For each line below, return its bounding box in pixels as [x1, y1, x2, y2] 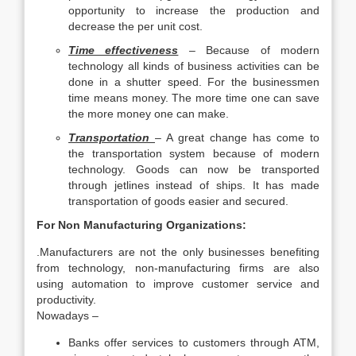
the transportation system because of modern [68, 147, 319, 160]
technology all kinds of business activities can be [68, 60, 319, 72]
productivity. [37, 293, 96, 306]
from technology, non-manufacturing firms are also [37, 261, 319, 274]
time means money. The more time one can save [68, 91, 319, 104]
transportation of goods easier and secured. [68, 195, 288, 207]
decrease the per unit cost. [68, 20, 203, 33]
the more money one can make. [68, 107, 229, 120]
